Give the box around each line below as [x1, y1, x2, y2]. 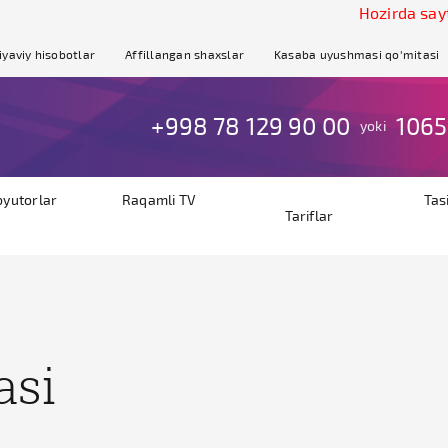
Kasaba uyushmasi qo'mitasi [274, 47, 440, 61]
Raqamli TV [121, 191, 197, 208]
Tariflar [284, 207, 334, 224]
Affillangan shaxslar [125, 47, 244, 61]
